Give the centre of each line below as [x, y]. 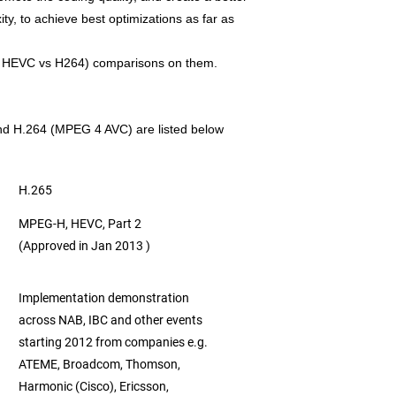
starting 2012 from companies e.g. [114, 342]
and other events [158, 320]
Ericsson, [145, 386]
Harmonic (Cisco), [69, 386]
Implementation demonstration [104, 298]
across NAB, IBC [65, 320]
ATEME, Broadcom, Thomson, [101, 364]
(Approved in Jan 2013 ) [84, 246]
